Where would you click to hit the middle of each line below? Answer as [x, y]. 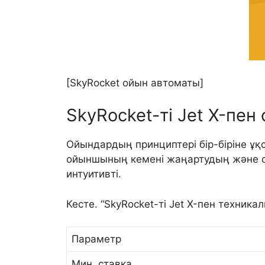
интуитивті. [94, 174]
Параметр [96, 239]
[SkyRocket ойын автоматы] [135, 83]
